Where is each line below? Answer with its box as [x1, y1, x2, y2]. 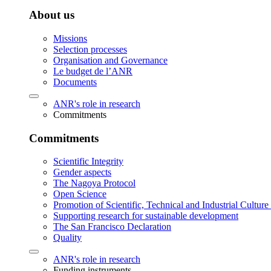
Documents [53, 76, 97, 87]
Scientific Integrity [53, 156, 123, 167]
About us [29, 8, 74, 22]
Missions [53, 33, 87, 44]
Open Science [53, 189, 106, 200]
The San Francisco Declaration [53, 221, 171, 232]
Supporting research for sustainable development [53, 211, 238, 221]
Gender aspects [53, 167, 111, 178]
